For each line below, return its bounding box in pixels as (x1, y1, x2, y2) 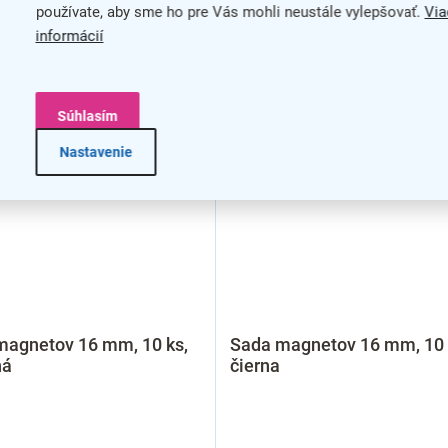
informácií (35, 27, 104, 45)
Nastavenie (59, 144, 133, 160)
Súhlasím (57, 108, 118, 124)
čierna (229, 354, 280, 376)
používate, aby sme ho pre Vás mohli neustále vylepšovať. (35, 3, 425, 21)
